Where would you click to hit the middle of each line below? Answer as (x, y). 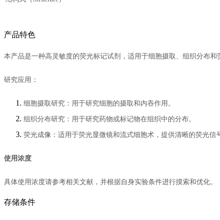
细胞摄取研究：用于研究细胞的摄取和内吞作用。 (99, 103)
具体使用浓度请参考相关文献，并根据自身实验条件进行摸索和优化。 (110, 182)
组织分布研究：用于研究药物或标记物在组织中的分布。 (110, 119)
